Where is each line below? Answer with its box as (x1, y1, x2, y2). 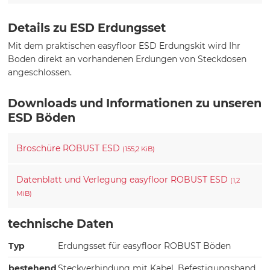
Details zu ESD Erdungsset (8, 20, 166, 36)
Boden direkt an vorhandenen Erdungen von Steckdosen (8, 54, 247, 65)
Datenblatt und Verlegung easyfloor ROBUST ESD (16, 174, 231, 186)
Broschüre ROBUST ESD (16, 143, 123, 154)
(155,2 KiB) (122, 145, 155, 154)
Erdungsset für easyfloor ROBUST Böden (58, 240, 231, 252)
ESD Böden (8, 110, 76, 125)
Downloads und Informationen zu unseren (8, 96, 262, 111)
